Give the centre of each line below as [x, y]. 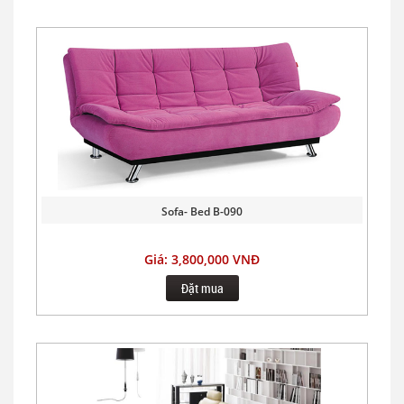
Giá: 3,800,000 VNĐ [202, 259]
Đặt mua [202, 288]
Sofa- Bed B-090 [202, 211]
